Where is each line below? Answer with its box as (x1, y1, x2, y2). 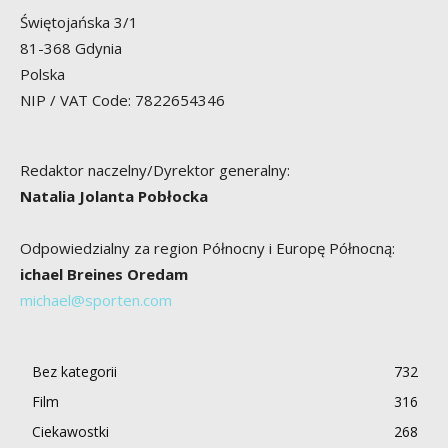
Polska (20, 63, 65, 84)
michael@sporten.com (20, 289, 172, 310)
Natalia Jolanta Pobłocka (20, 185, 208, 206)
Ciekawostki (32, 421, 109, 441)
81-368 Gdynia (20, 37, 122, 58)
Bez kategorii (32, 361, 117, 381)
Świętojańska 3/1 (20, 11, 138, 32)
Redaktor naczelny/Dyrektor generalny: (20, 159, 290, 180)
